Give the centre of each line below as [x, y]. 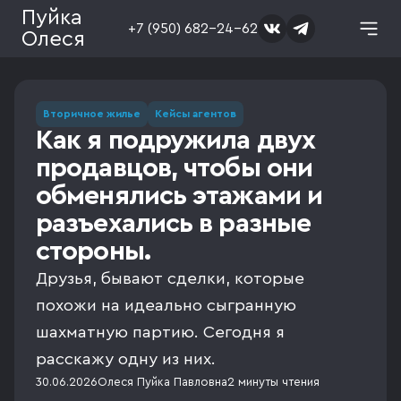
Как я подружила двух [176, 141]
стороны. [93, 252]
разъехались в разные [174, 224]
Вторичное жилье [92, 114]
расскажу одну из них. [126, 359]
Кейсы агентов [196, 114]
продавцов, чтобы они [175, 168]
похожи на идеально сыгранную [166, 306]
